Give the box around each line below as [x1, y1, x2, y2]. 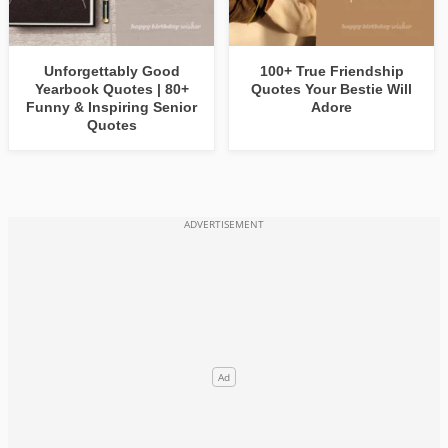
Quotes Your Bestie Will [251, 81, 413, 98]
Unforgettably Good [43, 63, 180, 80]
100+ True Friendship [259, 63, 404, 80]
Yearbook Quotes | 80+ [34, 81, 189, 98]
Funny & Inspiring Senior [26, 99, 198, 116]
